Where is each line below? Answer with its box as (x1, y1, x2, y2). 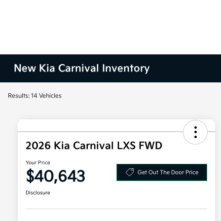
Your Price (26, 160, 50, 166)
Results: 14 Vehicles (8, 92, 62, 100)
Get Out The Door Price (137, 169, 198, 176)
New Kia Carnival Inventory (14, 63, 150, 74)
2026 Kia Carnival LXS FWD (26, 140, 162, 152)
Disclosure (26, 190, 50, 196)
